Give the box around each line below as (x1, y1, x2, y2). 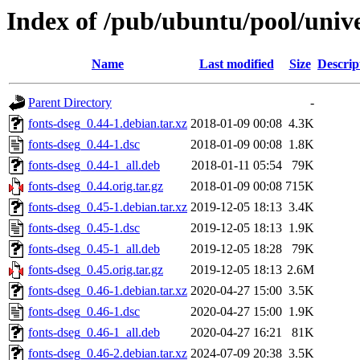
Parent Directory (28, 96, 112, 110)
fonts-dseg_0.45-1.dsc (28, 221, 140, 235)
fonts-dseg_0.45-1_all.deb (28, 242, 160, 256)
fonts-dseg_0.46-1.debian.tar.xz (28, 284, 187, 298)
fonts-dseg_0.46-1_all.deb (28, 325, 160, 340)
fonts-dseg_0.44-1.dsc (28, 137, 140, 152)
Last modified (198, 57, 274, 72)
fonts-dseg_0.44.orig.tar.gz (28, 179, 163, 194)
